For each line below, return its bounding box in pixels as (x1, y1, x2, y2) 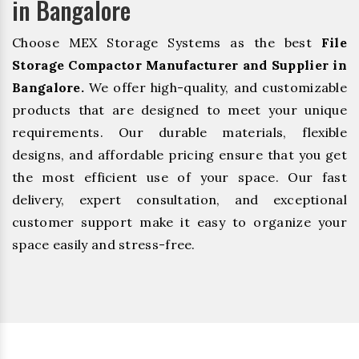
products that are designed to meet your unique (12, 102, 347, 119)
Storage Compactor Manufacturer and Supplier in (12, 57, 347, 74)
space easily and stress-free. (12, 236, 196, 253)
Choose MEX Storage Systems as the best (12, 34, 321, 51)
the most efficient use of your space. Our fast (12, 169, 347, 186)
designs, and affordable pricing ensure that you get (12, 147, 347, 163)
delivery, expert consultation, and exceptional (12, 192, 347, 208)
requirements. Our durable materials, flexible (12, 124, 347, 141)
